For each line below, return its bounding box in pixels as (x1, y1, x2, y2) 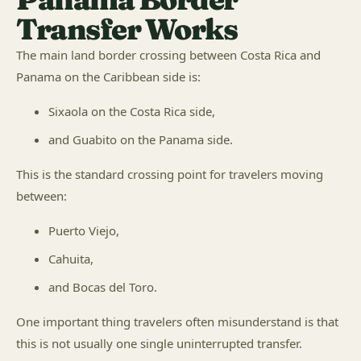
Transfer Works (16, 11, 237, 47)
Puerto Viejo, (48, 222, 119, 239)
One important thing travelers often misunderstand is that (16, 313, 338, 330)
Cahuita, (48, 251, 93, 267)
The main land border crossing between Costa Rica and (16, 47, 321, 63)
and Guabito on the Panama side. (48, 131, 233, 147)
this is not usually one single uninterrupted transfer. (16, 335, 302, 351)
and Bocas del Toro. (48, 279, 157, 295)
